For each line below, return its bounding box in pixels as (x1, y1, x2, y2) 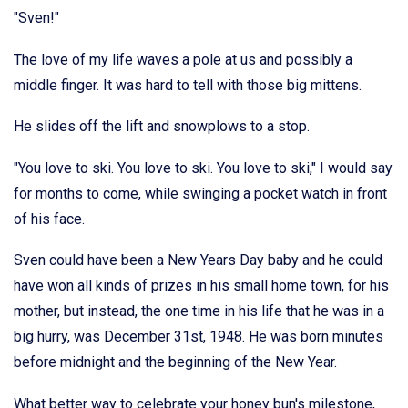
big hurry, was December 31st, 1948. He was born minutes (14, 328, 383, 346)
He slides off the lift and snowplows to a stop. (14, 117, 310, 136)
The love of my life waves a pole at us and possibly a (14, 50, 352, 68)
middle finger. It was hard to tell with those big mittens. (14, 76, 362, 94)
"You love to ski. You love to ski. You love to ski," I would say (14, 158, 393, 177)
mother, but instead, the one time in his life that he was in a (14, 302, 384, 321)
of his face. (14, 209, 85, 228)
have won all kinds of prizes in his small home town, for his (14, 277, 389, 295)
